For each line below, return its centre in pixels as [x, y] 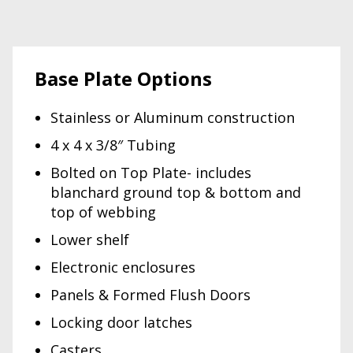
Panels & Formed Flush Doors [150, 294]
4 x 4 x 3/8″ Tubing [113, 145]
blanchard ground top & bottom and [176, 192]
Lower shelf [90, 239]
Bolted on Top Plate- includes [151, 172]
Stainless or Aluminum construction [173, 117]
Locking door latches [121, 322]
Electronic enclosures [123, 267]
